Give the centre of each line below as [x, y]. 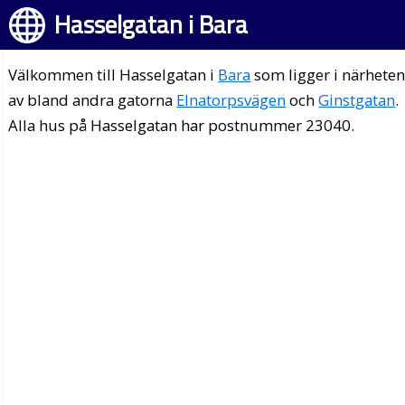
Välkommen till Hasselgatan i [113, 75]
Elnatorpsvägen [231, 100]
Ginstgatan [357, 100]
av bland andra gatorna [93, 100]
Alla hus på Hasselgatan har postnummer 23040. [182, 125]
